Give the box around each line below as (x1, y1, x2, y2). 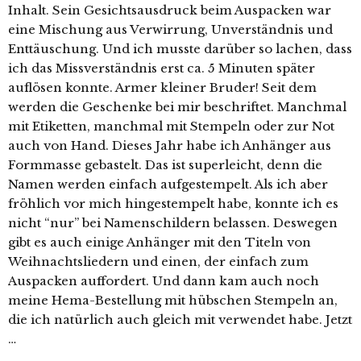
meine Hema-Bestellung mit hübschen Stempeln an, (8, 293, 338, 309)
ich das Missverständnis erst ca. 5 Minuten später (8, 60, 315, 77)
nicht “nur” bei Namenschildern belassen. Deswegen (8, 215, 338, 231)
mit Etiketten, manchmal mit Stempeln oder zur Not (8, 118, 334, 135)
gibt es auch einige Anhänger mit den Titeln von (8, 234, 311, 251)
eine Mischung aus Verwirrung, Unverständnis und (8, 22, 333, 38)
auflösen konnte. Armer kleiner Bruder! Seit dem (8, 80, 317, 96)
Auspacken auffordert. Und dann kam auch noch (8, 273, 319, 289)
